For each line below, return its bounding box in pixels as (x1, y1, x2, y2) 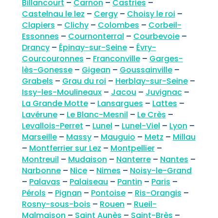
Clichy (64, 19, 89, 31)
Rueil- (133, 199, 157, 210)
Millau (172, 131, 196, 143)
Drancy (21, 42, 50, 54)
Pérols (21, 187, 46, 199)
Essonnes (21, 31, 59, 42)
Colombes (97, 19, 139, 31)
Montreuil (21, 154, 59, 165)
